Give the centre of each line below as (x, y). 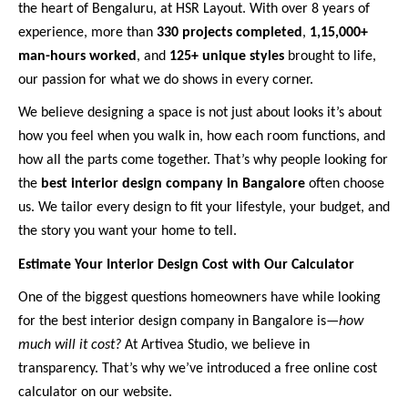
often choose (345, 184)
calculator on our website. (95, 393)
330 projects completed (229, 32)
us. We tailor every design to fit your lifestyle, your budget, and (204, 208)
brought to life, (330, 56)
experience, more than (87, 32)
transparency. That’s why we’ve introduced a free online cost (198, 369)
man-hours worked (77, 56)
